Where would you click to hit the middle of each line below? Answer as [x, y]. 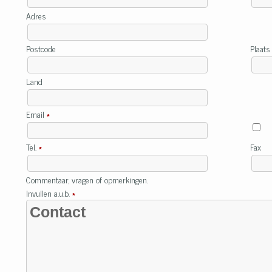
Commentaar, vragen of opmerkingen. [87, 179]
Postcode [42, 48]
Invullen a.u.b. [49, 193]
